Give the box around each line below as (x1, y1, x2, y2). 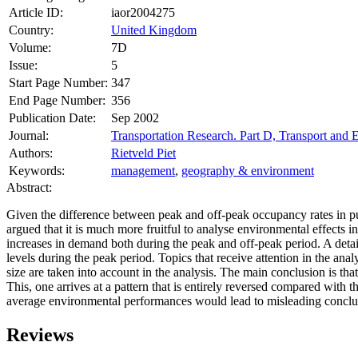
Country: (9, 22, 54, 37)
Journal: (9, 128, 49, 142)
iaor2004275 (111, 5, 175, 19)
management (111, 163, 175, 177)
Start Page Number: (9, 75, 108, 89)
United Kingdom (111, 22, 197, 37)
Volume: (9, 40, 51, 54)
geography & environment (181, 163, 314, 177)
